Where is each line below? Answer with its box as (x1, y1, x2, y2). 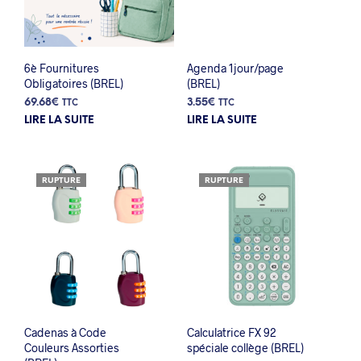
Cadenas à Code (24, 326, 106, 340)
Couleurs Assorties (24, 341, 119, 355)
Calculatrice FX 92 (186, 326, 276, 340)
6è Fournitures (24, 61, 99, 76)
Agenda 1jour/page (186, 61, 284, 76)
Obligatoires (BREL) (24, 77, 123, 91)
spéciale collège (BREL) (186, 341, 304, 355)
